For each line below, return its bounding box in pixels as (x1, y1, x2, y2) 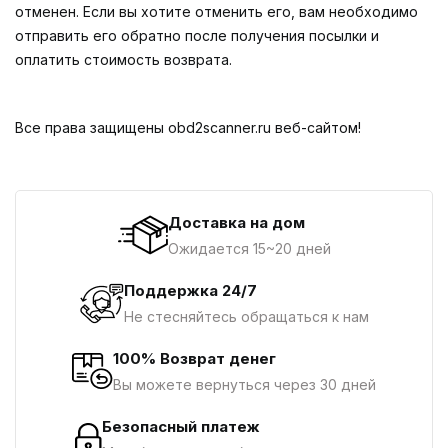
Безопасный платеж (101, 417, 260, 436)
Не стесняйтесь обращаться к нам (123, 308, 369, 325)
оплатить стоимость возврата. (15, 51, 232, 68)
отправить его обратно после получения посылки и (15, 27, 379, 44)
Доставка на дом (167, 213, 305, 232)
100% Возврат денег (113, 349, 276, 368)
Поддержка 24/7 (123, 281, 257, 300)
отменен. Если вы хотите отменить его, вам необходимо (15, 3, 418, 20)
